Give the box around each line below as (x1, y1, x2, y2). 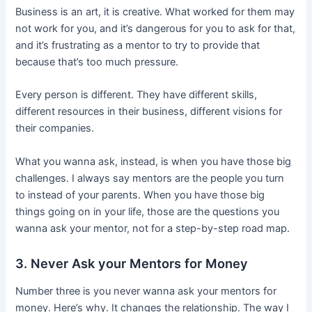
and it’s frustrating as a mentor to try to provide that (15, 39, 260, 52)
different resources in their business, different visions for (15, 105, 283, 118)
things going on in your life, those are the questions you (15, 205, 280, 218)
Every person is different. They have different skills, (15, 88, 258, 102)
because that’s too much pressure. (15, 56, 179, 69)
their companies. (15, 122, 95, 135)
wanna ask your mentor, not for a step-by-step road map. (15, 221, 290, 235)
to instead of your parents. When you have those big (15, 188, 265, 201)
